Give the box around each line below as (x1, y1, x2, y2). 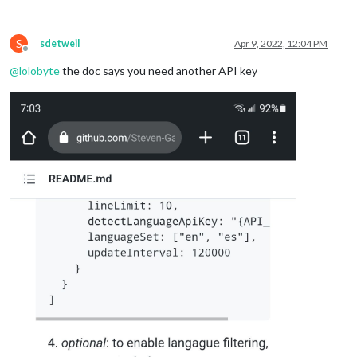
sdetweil (40, 37, 80, 49)
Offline (25, 48, 55, 61)
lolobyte (19, 63, 60, 77)
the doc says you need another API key (60, 63, 257, 77)
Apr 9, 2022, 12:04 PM (234, 37, 328, 49)
